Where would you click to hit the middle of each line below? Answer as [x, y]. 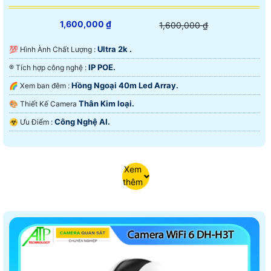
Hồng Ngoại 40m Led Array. [125, 86]
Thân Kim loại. [106, 104]
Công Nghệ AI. [82, 122]
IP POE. [102, 67]
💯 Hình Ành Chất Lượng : [59, 50]
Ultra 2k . [115, 49]
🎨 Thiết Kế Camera [49, 104]
